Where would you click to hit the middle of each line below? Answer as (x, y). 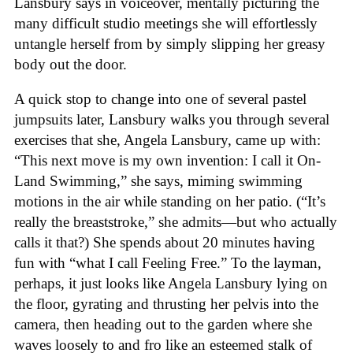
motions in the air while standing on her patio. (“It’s (170, 202)
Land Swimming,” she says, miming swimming (158, 181)
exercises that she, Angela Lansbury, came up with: (167, 140)
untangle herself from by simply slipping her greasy (170, 43)
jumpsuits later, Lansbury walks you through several (172, 120)
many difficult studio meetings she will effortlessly (166, 23)
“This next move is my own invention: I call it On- (167, 161)
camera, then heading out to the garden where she (163, 325)
